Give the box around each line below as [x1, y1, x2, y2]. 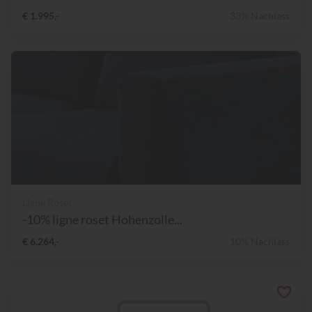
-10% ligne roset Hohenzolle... [22, 212, 182, 228]
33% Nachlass [230, 10, 290, 22]
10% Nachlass [230, 235, 290, 248]
